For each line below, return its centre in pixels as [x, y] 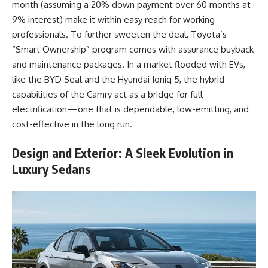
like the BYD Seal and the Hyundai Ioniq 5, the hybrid [118, 79]
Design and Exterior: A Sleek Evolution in [123, 153]
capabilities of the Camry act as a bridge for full [107, 94]
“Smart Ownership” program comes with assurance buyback [133, 49]
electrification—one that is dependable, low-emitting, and [130, 109]
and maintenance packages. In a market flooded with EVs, [129, 64]
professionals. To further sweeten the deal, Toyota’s [119, 34]
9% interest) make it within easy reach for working [113, 19]
